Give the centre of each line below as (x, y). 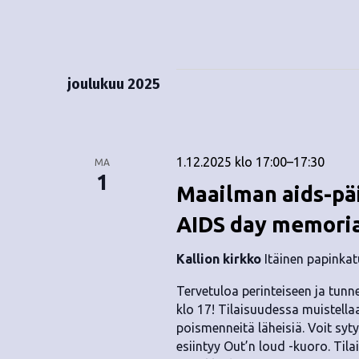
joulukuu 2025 (114, 84)
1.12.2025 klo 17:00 (231, 162)
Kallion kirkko (220, 259)
